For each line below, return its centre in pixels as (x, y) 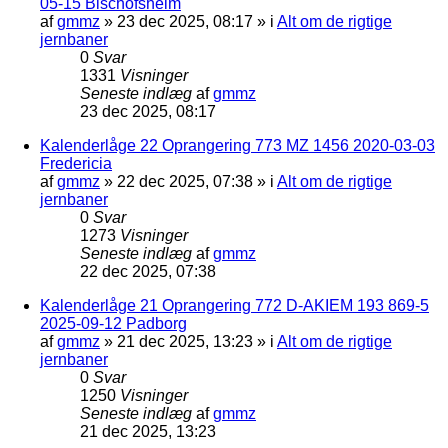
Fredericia (76, 163)
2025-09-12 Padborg (113, 323)
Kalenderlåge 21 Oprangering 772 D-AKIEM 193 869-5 (234, 305)
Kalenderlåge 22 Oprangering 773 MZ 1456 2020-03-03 (237, 145)
